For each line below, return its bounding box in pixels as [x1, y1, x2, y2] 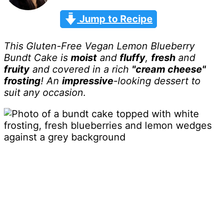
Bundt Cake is [4, 52, 71, 64]
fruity [4, 63, 30, 76]
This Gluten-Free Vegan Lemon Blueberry [4, 40, 195, 52]
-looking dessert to [113, 75, 201, 87]
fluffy [120, 52, 145, 64]
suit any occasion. [4, 87, 89, 99]
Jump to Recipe [77, 13, 153, 25]
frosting [4, 75, 41, 87]
